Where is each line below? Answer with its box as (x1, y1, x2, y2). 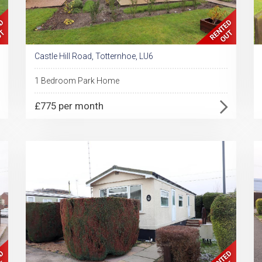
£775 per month (35, 100, 104, 112)
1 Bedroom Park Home (35, 76, 119, 85)
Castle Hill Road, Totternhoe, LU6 (35, 51, 153, 61)
